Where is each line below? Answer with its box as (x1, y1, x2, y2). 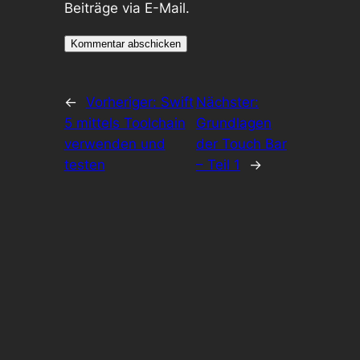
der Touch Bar (195, 136, 287, 153)
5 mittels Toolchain (63, 115, 186, 132)
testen (63, 157, 105, 174)
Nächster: (195, 94, 259, 111)
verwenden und (63, 136, 166, 153)
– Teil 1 (195, 157, 240, 174)
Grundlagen (195, 115, 272, 132)
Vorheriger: (85, 94, 161, 111)
